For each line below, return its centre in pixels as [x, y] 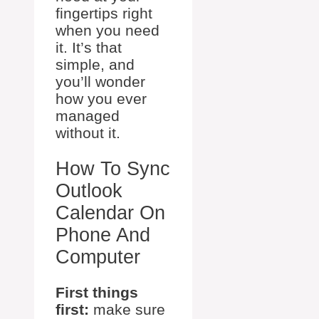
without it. [88, 133]
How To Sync [113, 168]
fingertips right [104, 14]
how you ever [101, 99]
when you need [108, 31]
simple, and [95, 65]
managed [88, 116]
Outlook [89, 190]
